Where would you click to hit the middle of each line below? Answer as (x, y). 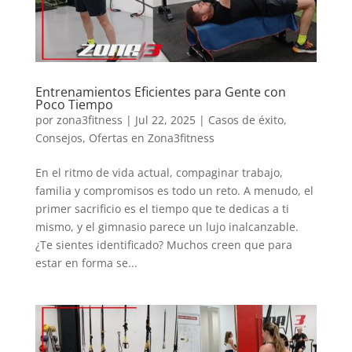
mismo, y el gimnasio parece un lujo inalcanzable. (167, 227)
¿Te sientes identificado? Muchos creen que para (163, 245)
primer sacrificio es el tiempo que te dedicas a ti (162, 209)
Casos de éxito (246, 120)
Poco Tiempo (74, 105)
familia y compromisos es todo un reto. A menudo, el (174, 191)
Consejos (59, 138)
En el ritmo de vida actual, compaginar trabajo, (159, 173)
